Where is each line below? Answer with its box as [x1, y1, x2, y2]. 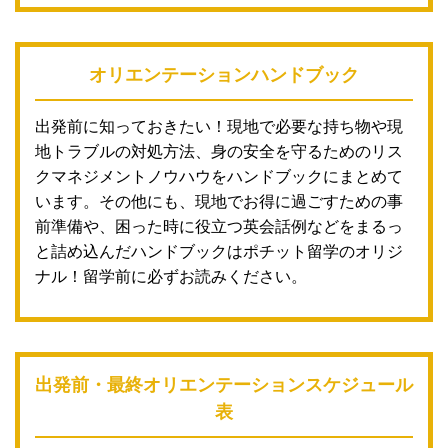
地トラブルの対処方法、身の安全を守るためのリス [35, 143, 403, 161]
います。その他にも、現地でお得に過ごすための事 [35, 193, 403, 211]
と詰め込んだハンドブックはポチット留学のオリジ [35, 243, 403, 261]
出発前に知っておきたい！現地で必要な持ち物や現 [35, 118, 403, 136]
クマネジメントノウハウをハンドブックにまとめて [35, 168, 403, 186]
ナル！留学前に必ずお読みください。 [35, 268, 307, 286]
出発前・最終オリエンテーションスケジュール [35, 375, 413, 396]
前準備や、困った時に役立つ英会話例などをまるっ [35, 218, 403, 236]
